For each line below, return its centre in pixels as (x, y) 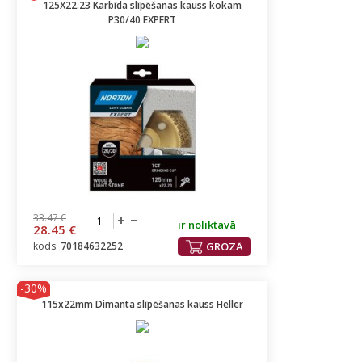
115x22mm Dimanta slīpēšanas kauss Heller (142, 304)
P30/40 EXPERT (142, 20)
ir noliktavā (207, 225)
